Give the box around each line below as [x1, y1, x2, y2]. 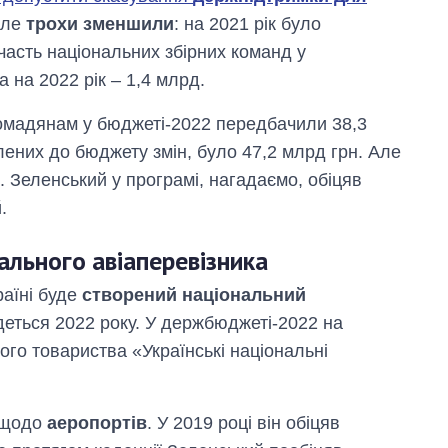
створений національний [82, 285, 306, 306]
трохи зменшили [26, 14, 174, 35]
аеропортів [47, 413, 147, 434]
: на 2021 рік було [174, 14, 321, 35]
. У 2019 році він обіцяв [147, 413, 340, 434]
